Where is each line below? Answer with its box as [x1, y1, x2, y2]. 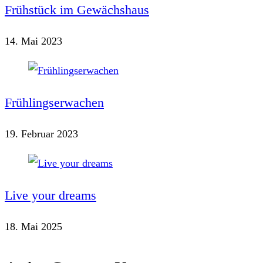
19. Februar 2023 [5, 128, 78, 140]
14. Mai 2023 [5, 35, 62, 48]
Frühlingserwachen [5, 95, 104, 110]
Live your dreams [5, 188, 96, 203]
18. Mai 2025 [5, 221, 62, 233]
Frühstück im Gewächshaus [5, 2, 149, 18]
